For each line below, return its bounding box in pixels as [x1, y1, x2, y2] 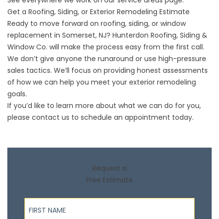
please [7, 112, 32, 122]
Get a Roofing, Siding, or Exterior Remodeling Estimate [7, 7, 190, 17]
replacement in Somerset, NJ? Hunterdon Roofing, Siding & [7, 30, 207, 40]
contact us [32, 112, 69, 122]
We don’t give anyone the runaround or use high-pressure [7, 54, 206, 64]
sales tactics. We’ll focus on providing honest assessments [7, 66, 208, 75]
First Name [24, 196, 62, 206]
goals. [7, 89, 29, 99]
